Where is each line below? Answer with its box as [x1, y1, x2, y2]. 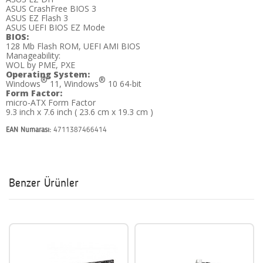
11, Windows [48, 78, 99, 90]
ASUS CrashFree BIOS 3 [6, 3, 96, 15]
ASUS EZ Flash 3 [6, 12, 68, 24]
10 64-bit [106, 78, 141, 90]
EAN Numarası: [6, 127, 53, 134]
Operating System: [6, 69, 90, 80]
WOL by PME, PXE [6, 59, 75, 71]
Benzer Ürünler [9, 178, 79, 190]
